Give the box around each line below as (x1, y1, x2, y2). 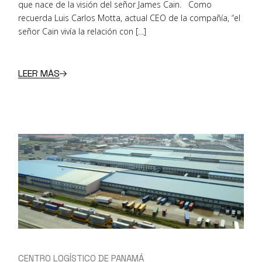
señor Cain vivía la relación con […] (18, 26, 147, 37)
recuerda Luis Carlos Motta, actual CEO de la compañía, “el (18, 12, 241, 24)
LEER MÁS (18, 67, 60, 80)
